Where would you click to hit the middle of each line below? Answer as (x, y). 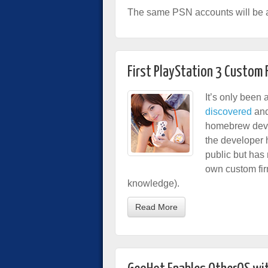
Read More (156, 207)
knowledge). (153, 183)
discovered (229, 112)
